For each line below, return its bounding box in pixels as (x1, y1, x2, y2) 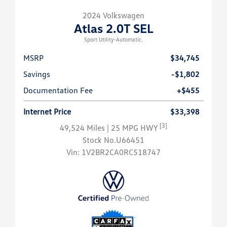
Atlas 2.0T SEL (73, 21, 154, 36)
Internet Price (23, 106, 71, 117)
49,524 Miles (60, 123, 107, 133)
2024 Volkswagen (83, 10, 144, 21)
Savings (23, 69, 50, 80)
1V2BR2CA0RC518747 (82, 147, 161, 158)
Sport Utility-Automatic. (84, 36, 143, 43)
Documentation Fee (23, 85, 93, 96)
